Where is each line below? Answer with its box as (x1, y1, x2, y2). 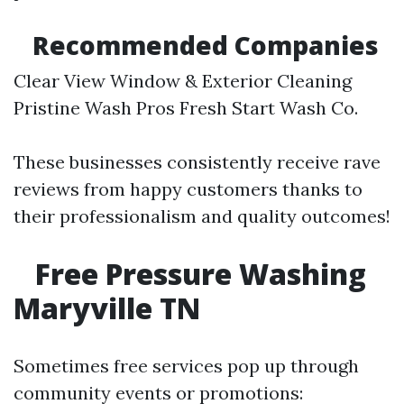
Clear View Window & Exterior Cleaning (14, 69, 352, 92)
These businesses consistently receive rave (14, 151, 381, 173)
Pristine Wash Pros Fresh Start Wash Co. (14, 96, 358, 119)
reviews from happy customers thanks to (14, 178, 363, 200)
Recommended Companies (26, 28, 379, 62)
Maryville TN (14, 289, 200, 327)
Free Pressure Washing (28, 254, 366, 293)
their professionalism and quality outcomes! (14, 205, 390, 227)
